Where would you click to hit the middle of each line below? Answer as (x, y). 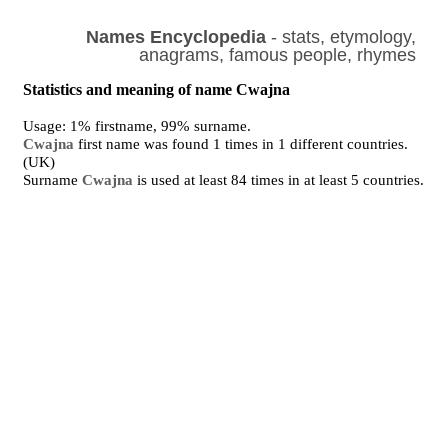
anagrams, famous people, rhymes (277, 55)
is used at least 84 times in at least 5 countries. (279, 180)
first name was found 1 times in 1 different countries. (241, 144)
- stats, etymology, (340, 37)
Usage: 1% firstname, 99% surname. (137, 126)
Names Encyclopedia (175, 37)
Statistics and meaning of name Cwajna (157, 89)
